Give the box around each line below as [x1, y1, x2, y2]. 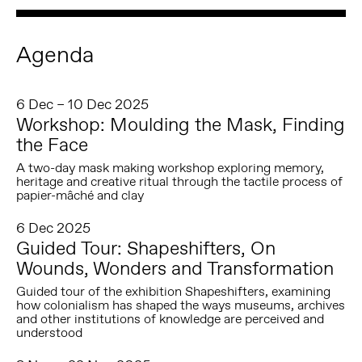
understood [15, 324, 82, 341]
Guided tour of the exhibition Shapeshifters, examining [15, 283, 330, 300]
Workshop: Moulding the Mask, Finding [15, 111, 345, 137]
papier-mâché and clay [15, 187, 144, 204]
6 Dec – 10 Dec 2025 [15, 94, 149, 114]
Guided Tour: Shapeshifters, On [15, 234, 276, 260]
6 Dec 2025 [15, 217, 90, 238]
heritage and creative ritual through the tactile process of [15, 173, 343, 191]
